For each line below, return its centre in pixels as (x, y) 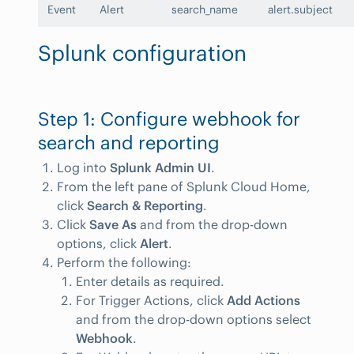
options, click (98, 243)
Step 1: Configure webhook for (169, 119)
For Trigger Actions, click (151, 300)
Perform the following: (124, 262)
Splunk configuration (142, 53)
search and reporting (129, 142)
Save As (113, 224)
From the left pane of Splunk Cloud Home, (184, 186)
